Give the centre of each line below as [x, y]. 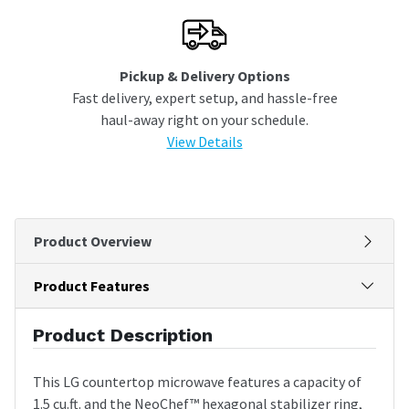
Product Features [92, 285]
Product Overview [93, 241]
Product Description [123, 335]
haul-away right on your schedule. [204, 119]
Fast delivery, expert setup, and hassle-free [204, 97]
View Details [204, 141]
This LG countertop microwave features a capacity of [197, 381]
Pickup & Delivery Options [204, 75]
